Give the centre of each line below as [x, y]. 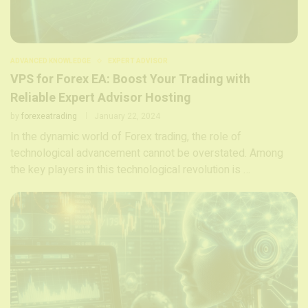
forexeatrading [49, 116]
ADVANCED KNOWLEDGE [51, 61]
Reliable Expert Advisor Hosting [101, 98]
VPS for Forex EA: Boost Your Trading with [130, 79]
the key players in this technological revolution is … [130, 169]
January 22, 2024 [127, 116]
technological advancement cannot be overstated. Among [147, 153]
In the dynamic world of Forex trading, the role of [126, 136]
